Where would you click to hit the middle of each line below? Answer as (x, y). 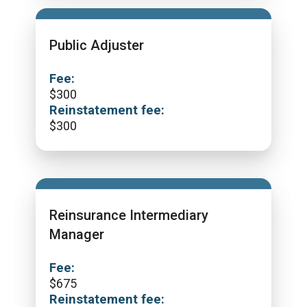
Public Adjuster (97, 45)
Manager (77, 234)
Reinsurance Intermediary (129, 215)
